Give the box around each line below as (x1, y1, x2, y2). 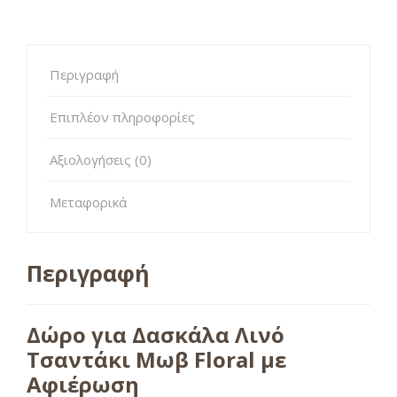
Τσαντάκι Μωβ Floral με (27, 345, 286, 374)
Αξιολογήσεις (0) (50, 151, 152, 168)
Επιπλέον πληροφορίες (50, 108, 195, 126)
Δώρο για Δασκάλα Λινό (27, 320, 284, 349)
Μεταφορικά (50, 193, 127, 211)
